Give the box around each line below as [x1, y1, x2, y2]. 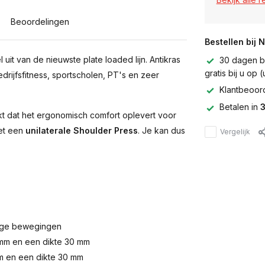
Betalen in [219, 102, 260, 112]
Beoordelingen [11, 17, 69, 27]
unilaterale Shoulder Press [25, 125, 138, 135]
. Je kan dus [138, 125, 185, 135]
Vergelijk [219, 127, 250, 136]
